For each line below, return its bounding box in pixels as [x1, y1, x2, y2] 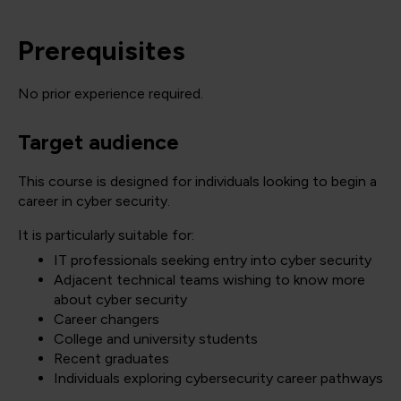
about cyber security [54, 291, 187, 308]
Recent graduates [54, 350, 169, 367]
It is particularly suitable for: [18, 226, 194, 243]
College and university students [54, 330, 258, 347]
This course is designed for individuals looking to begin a [18, 173, 377, 190]
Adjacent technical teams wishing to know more [54, 271, 365, 288]
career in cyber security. [18, 192, 170, 209]
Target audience [18, 130, 179, 155]
